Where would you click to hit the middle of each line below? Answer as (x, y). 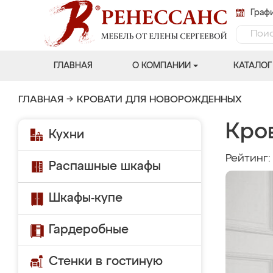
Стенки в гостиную (106, 261)
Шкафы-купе (86, 198)
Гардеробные (89, 230)
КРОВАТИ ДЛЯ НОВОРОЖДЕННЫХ (159, 100)
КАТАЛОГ (252, 66)
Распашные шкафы (105, 166)
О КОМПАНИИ (161, 66)
